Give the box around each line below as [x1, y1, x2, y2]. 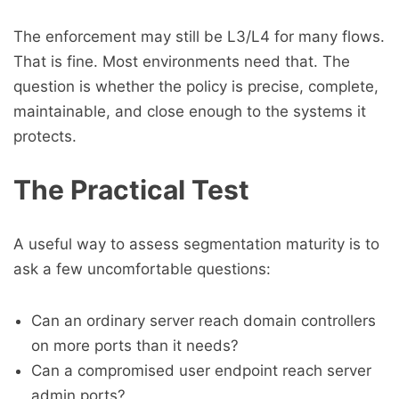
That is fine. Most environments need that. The [13, 53, 350, 70]
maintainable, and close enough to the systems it [13, 102, 366, 120]
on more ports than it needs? [31, 337, 239, 354]
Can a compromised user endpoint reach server [31, 362, 371, 379]
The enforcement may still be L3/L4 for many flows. [13, 28, 385, 45]
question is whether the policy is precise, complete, [13, 77, 379, 95]
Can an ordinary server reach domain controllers [31, 312, 376, 330]
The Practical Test [13, 174, 249, 206]
